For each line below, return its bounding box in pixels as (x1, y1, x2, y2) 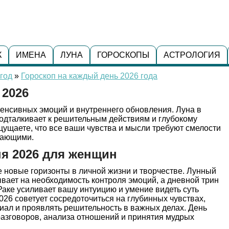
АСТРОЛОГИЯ (163, 51, 220, 59)
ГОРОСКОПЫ (97, 51, 149, 59)
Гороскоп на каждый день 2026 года (21, 72, 157, 80)
